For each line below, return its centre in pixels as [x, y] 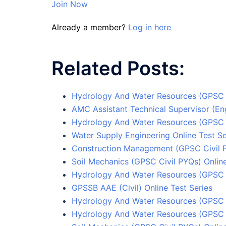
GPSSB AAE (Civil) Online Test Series [142, 187]
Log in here [150, 27]
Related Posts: [118, 68]
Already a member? [90, 27]
